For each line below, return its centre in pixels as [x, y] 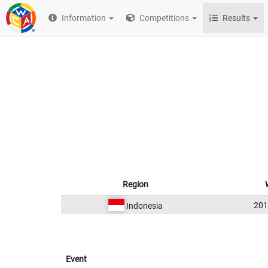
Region [135, 184]
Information [84, 18]
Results [237, 18]
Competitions [164, 18]
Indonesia [144, 206]
